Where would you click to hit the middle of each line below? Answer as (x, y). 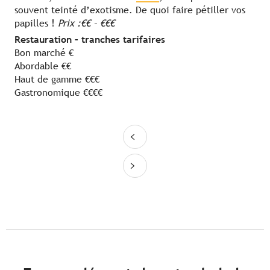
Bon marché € (44, 53)
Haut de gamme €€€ (57, 80)
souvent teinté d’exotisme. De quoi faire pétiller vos (130, 10)
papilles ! (36, 24)
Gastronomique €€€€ (58, 93)
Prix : (69, 24)
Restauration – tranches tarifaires (90, 40)
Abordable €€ (43, 66)
